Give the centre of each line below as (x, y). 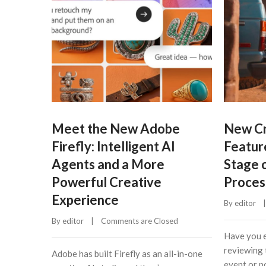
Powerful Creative (107, 182)
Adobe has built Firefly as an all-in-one (127, 253)
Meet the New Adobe (116, 128)
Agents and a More (108, 164)
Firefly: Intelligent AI (113, 146)
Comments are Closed (140, 221)
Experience (85, 199)
